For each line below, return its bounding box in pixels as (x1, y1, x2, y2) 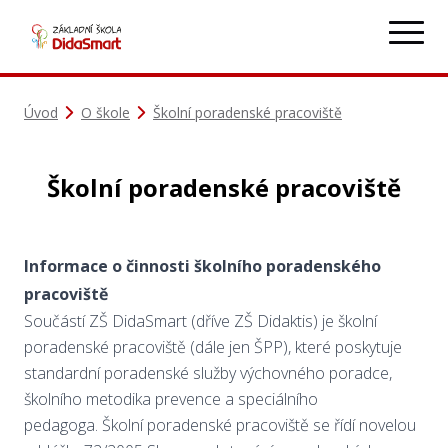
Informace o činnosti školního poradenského (24, 255, 381, 277)
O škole (81, 102, 130, 122)
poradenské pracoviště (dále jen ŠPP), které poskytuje (24, 336, 402, 358)
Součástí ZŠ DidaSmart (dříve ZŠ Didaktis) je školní (24, 310, 377, 332)
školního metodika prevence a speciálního (24, 388, 318, 410)
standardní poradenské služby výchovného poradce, (24, 362, 392, 384)
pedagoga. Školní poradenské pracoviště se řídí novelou (24, 414, 416, 436)
